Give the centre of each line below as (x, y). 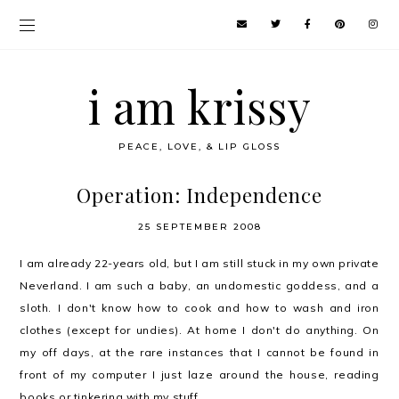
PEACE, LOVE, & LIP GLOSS (199, 147)
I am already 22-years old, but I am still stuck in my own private (199, 263)
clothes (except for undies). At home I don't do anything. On (199, 330)
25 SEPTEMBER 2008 (199, 227)
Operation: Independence (199, 195)
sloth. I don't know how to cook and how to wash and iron (199, 308)
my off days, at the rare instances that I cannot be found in (199, 352)
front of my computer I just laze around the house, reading (199, 375)
